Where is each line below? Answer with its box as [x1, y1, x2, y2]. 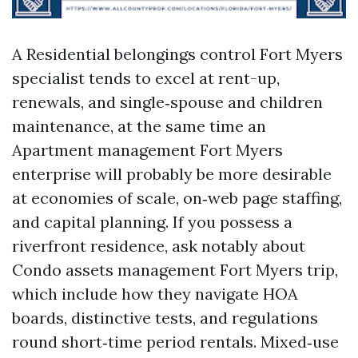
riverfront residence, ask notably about [12, 236, 305, 256]
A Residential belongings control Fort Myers [12, 44, 343, 64]
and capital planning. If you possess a [12, 212, 292, 232]
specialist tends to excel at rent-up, [12, 68, 280, 88]
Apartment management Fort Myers [12, 140, 283, 160]
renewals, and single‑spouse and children [12, 92, 323, 112]
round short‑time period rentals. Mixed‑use [12, 332, 339, 352]
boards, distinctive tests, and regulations [12, 308, 318, 328]
